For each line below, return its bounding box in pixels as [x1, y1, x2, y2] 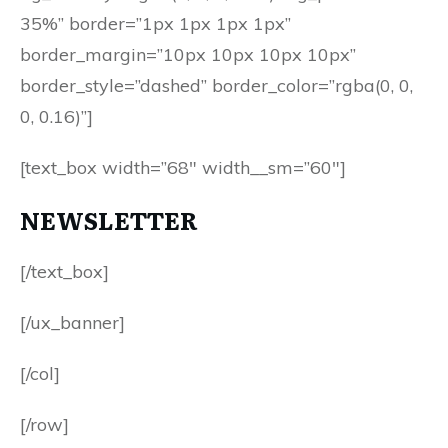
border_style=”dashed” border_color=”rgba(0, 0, [20, 74, 413, 97]
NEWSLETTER [20, 202, 198, 237]
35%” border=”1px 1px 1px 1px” [20, 12, 291, 35]
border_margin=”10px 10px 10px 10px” [20, 43, 356, 66]
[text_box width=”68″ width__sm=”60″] [20, 156, 346, 179]
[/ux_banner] [20, 311, 125, 334]
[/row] [20, 413, 69, 436]
